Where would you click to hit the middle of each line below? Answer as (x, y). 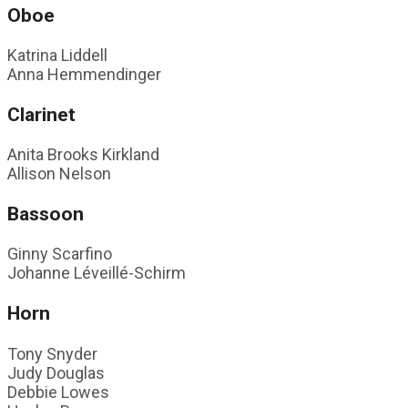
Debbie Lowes (58, 392)
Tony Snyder (52, 353)
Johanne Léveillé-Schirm (97, 273)
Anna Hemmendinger (84, 75)
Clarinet (41, 115)
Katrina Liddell (57, 56)
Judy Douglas (56, 372)
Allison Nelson (59, 174)
